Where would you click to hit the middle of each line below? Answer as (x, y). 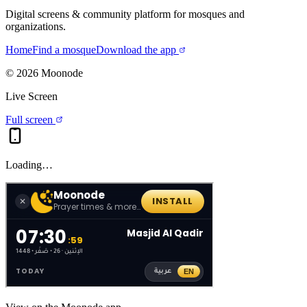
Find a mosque (64, 49)
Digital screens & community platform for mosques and (125, 14)
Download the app (136, 49)
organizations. (36, 26)
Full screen (30, 119)
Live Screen (32, 96)
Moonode (61, 73)
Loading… (29, 164)
